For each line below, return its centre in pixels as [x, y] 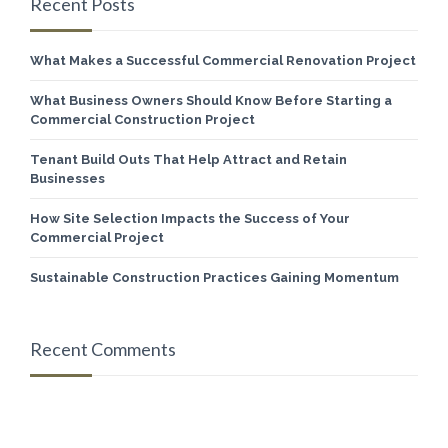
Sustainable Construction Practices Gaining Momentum [214, 277]
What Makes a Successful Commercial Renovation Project [223, 60]
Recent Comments [103, 349]
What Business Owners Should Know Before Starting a [211, 100]
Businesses [67, 178]
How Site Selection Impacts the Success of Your [190, 218]
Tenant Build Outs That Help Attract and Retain [188, 159]
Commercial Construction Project [142, 119]
